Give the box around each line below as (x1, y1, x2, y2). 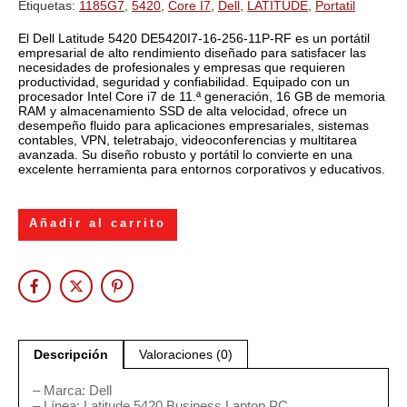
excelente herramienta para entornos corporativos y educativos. (18, 161, 385, 176)
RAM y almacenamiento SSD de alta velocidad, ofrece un (18, 103, 347, 118)
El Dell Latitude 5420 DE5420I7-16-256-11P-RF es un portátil (18, 30, 370, 45)
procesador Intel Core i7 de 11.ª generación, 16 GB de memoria (18, 88, 385, 104)
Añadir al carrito (29, 215, 166, 230)
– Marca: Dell (33, 382, 112, 399)
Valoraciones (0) (139, 347, 233, 362)
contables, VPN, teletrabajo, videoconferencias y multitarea (18, 132, 357, 147)
